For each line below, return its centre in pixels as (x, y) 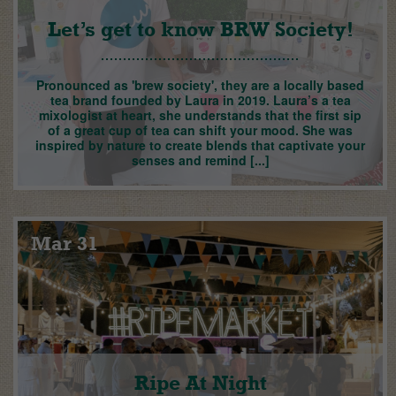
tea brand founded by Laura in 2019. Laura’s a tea (200, 100)
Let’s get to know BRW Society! (200, 30)
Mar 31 (65, 244)
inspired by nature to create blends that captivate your (200, 145)
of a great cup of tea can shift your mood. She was (200, 130)
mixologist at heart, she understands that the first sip (200, 115)
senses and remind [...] (200, 160)
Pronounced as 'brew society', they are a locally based (200, 85)
